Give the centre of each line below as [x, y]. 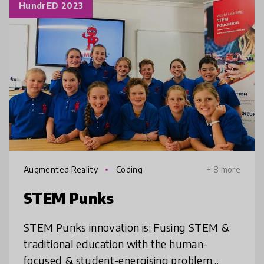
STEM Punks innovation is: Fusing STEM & [89, 227]
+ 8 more [224, 170]
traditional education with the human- [116, 244]
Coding [128, 170]
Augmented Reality [62, 170]
